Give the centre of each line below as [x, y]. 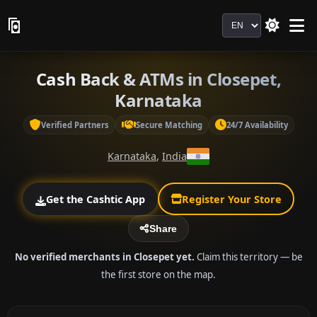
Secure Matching [169, 125]
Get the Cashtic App [95, 199]
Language [248, 21]
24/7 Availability [257, 125]
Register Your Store [231, 199]
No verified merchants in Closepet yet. [104, 257]
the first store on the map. [158, 274]
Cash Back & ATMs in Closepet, [158, 79]
